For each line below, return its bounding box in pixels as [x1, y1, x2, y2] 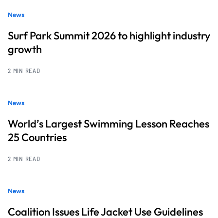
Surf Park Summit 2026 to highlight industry [8, 28, 210, 42]
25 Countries [8, 130, 67, 144]
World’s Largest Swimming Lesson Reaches [8, 116, 209, 130]
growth [8, 42, 42, 56]
